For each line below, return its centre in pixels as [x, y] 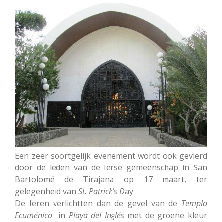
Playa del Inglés [96, 215]
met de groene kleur [166, 215]
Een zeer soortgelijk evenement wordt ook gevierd [111, 156]
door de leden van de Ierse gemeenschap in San [111, 168]
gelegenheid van [47, 192]
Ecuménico [33, 215]
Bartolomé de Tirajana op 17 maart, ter [111, 180]
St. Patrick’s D [102, 192]
